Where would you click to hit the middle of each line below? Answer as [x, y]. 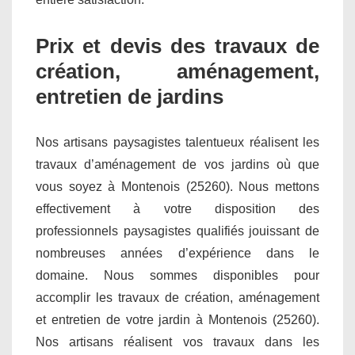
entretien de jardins [130, 96]
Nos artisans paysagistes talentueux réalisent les [177, 142]
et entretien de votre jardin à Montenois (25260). [177, 319]
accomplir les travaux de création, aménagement [177, 297]
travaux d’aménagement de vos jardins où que [177, 164]
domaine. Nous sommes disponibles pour [177, 275]
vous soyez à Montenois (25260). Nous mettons [177, 186]
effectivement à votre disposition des [177, 208]
